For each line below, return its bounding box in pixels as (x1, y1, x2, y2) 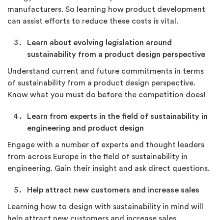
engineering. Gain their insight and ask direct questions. (7, 165, 210, 172)
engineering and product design (27, 124, 144, 132)
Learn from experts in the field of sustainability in (27, 112, 208, 120)
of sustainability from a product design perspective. (7, 79, 195, 87)
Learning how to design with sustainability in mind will (7, 203, 203, 211)
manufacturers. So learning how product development (7, 5, 205, 13)
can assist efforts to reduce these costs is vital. (7, 17, 178, 25)
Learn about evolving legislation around (27, 39, 172, 47)
